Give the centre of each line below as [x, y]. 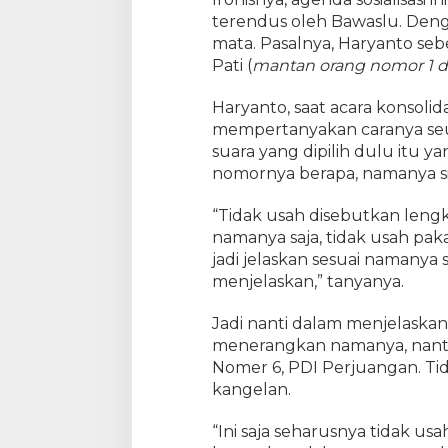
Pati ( [231, 66]
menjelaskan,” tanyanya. [307, 282]
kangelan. [251, 390]
